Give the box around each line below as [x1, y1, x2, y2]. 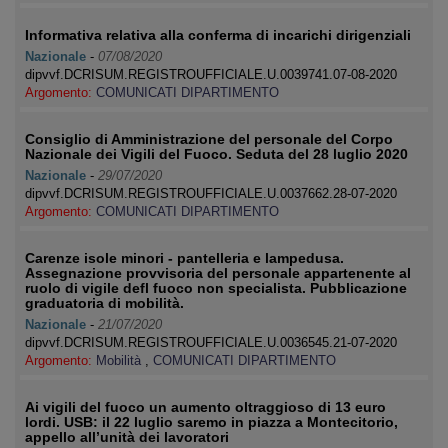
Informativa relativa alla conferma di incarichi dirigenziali [25, 27, 411, 43]
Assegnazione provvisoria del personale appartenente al [25, 265, 411, 281]
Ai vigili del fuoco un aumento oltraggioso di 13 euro [25, 399, 386, 415]
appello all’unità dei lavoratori [25, 429, 229, 445]
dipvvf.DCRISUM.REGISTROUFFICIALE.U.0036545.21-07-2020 [25, 335, 397, 350]
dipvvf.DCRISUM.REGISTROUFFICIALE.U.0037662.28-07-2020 [25, 186, 397, 201]
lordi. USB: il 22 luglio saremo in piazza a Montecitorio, [25, 414, 398, 430]
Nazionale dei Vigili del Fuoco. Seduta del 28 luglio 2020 [25, 146, 408, 162]
